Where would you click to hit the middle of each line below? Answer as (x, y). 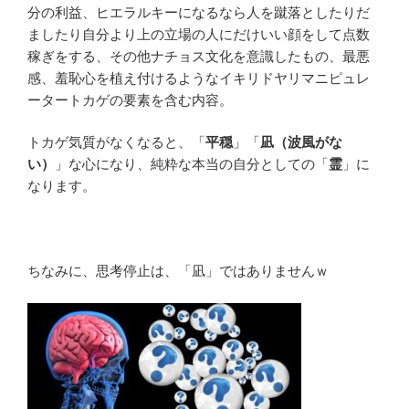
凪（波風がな (301, 142)
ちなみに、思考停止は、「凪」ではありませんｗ (178, 271)
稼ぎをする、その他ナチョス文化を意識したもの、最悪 (199, 56)
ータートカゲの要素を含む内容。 (130, 100)
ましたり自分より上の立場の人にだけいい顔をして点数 (199, 34)
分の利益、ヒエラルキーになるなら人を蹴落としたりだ (199, 12)
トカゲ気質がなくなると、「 (116, 142)
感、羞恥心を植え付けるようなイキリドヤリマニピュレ (199, 78)
